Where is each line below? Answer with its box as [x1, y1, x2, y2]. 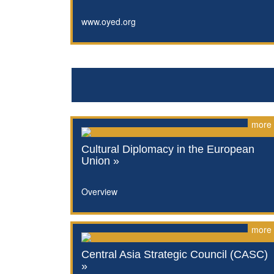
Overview [81, 185, 117, 198]
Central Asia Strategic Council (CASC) [81, 248, 268, 261]
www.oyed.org [81, 15, 136, 28]
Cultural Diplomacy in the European [81, 143, 254, 155]
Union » [81, 154, 119, 167]
